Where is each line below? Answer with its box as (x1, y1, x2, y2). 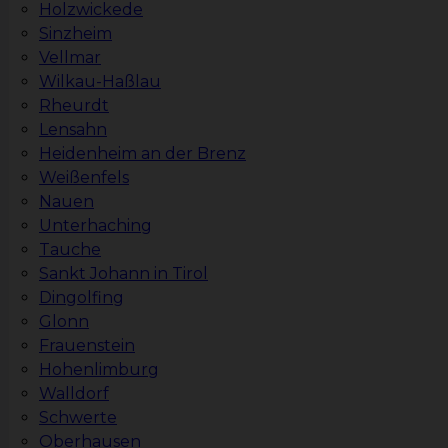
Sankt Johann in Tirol (39, 264, 208, 284)
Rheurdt (39, 96, 109, 116)
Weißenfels (39, 168, 129, 188)
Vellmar (39, 48, 101, 68)
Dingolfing (39, 288, 124, 308)
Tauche (39, 240, 101, 260)
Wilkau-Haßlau (39, 72, 161, 92)
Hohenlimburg (39, 360, 159, 380)
